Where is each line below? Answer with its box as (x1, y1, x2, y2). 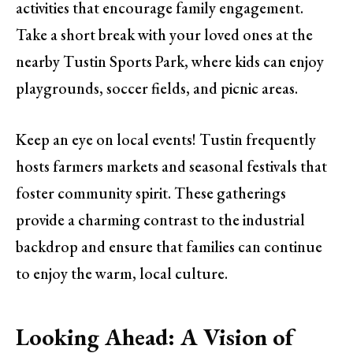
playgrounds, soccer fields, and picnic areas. (16, 78, 298, 99)
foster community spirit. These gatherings (16, 183, 286, 204)
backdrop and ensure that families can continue (16, 236, 322, 258)
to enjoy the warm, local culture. (16, 263, 228, 284)
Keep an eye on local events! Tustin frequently (16, 129, 316, 150)
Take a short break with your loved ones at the (16, 24, 313, 46)
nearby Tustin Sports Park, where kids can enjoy (16, 51, 324, 72)
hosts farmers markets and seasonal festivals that (16, 156, 327, 177)
